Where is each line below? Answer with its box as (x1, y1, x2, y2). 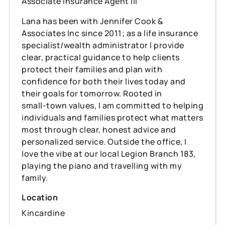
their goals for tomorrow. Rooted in (22, 87, 162, 99)
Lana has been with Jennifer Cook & (22, 15, 163, 27)
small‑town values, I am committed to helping (22, 99, 203, 111)
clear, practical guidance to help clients (22, 51, 180, 63)
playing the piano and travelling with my (22, 160, 182, 171)
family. (22, 172, 48, 183)
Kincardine (22, 207, 65, 218)
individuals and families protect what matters (22, 111, 203, 123)
